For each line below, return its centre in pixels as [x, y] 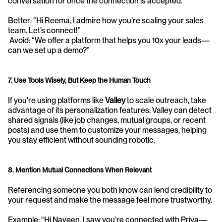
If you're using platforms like [56, 100]
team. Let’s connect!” [44, 30]
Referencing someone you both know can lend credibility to [110, 190]
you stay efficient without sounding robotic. [82, 140]
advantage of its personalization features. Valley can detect [110, 110]
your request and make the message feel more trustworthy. [110, 200]
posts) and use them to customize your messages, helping [107, 130]
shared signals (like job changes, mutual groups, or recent [107, 120]
